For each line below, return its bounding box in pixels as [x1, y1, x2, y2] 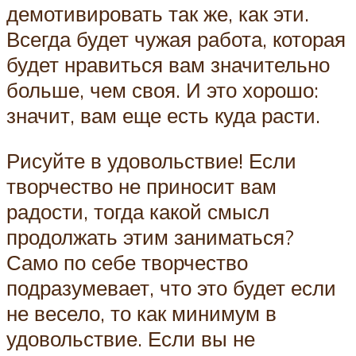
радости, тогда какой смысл [6, 199, 269, 225]
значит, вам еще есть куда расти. [6, 102, 320, 128]
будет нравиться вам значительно [6, 51, 330, 77]
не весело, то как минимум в [6, 300, 277, 327]
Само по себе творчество [6, 250, 248, 276]
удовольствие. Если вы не [6, 326, 255, 352]
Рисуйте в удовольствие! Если [6, 148, 296, 174]
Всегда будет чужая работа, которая [6, 25, 346, 52]
